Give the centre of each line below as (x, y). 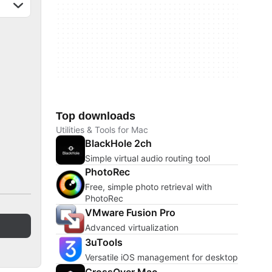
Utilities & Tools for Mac (102, 130)
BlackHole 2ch (118, 143)
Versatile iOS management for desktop (161, 257)
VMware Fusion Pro (130, 212)
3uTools (104, 242)
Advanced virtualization (132, 227)
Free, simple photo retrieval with (148, 187)
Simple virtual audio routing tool (148, 158)
